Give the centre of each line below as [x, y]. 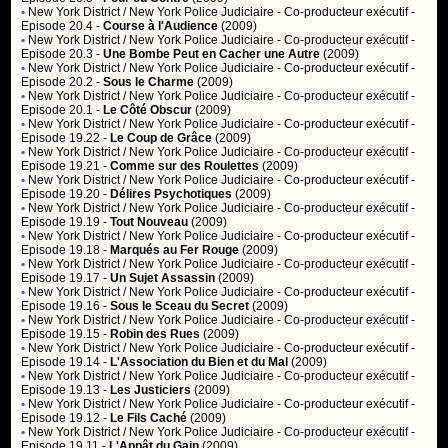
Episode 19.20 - [66, 194]
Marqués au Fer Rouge [175, 250]
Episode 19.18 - [66, 250]
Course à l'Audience [161, 26]
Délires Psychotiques [171, 194]
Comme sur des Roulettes [185, 166]
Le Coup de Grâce [161, 138]
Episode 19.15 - [66, 334]
